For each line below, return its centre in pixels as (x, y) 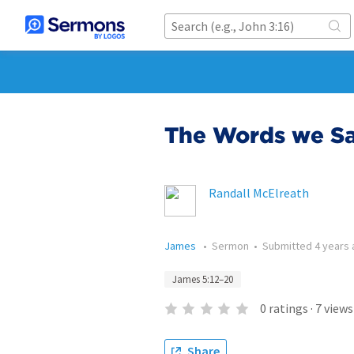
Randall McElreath (259, 193)
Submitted (288, 246)
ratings (288, 308)
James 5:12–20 (203, 279)
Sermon (230, 246)
